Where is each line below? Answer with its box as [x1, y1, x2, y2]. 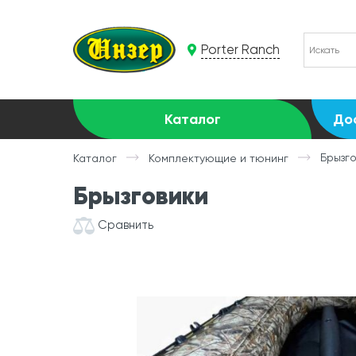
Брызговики [73, 181, 208, 211]
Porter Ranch [200, 41, 280, 57]
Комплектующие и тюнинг [149, 151, 288, 164]
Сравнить [98, 217, 153, 232]
